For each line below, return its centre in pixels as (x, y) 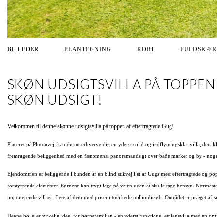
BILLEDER (23, 49)
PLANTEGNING (88, 49)
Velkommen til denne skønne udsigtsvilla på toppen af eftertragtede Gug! (91, 126)
